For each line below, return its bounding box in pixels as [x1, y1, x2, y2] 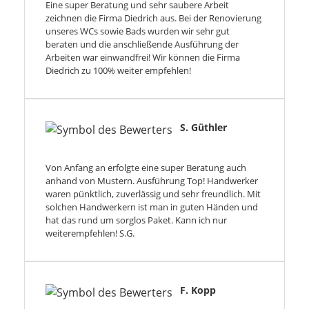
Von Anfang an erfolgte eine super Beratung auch [46, 161, 246, 175]
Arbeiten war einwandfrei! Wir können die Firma [46, 51, 240, 64]
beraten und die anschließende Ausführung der [46, 38, 239, 51]
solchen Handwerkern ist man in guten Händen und [46, 201, 258, 214]
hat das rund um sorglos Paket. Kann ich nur [46, 214, 227, 227]
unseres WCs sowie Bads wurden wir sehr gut [46, 25, 230, 38]
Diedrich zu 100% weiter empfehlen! [46, 64, 191, 77]
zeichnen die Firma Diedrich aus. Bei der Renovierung [46, 12, 261, 25]
